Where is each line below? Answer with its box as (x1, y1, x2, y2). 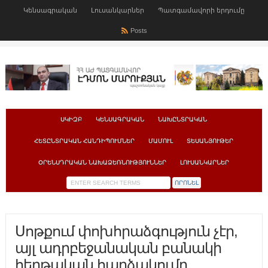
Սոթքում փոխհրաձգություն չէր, (14, 223, 237, 240)
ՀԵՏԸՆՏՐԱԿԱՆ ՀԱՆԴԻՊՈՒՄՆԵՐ (34, 138, 135, 145)
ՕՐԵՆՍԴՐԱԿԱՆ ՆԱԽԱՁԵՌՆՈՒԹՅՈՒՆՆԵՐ (38, 159, 167, 166)
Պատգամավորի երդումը (158, 7, 245, 14)
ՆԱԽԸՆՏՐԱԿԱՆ (158, 116, 208, 123)
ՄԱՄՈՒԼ (148, 138, 173, 145)
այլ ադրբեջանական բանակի (14, 240, 221, 257)
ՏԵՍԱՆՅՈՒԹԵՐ (187, 138, 234, 145)
